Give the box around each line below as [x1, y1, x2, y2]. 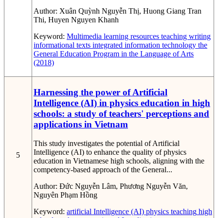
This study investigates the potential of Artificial [34, 139, 180, 148]
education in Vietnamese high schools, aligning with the [34, 157, 204, 165]
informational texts [34, 41, 91, 50]
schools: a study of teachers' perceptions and [34, 109, 209, 119]
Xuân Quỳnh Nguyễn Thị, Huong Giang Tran [59, 7, 201, 16]
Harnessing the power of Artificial [34, 87, 167, 98]
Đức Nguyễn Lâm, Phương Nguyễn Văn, [59, 182, 188, 191]
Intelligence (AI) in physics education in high [34, 98, 210, 109]
